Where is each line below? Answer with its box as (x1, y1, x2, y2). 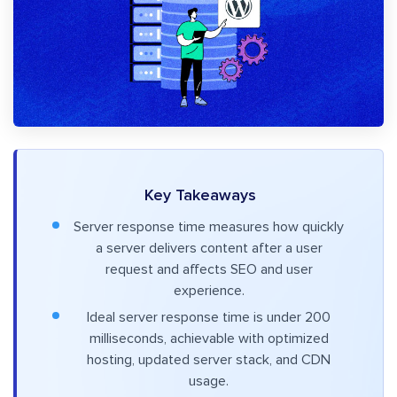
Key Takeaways (144, 188, 256, 205)
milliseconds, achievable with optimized (89, 331, 329, 346)
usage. (189, 374, 229, 389)
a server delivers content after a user (95, 241, 323, 256)
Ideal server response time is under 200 (87, 310, 331, 325)
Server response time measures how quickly (74, 220, 344, 235)
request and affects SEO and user (105, 262, 313, 277)
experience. (173, 284, 245, 299)
